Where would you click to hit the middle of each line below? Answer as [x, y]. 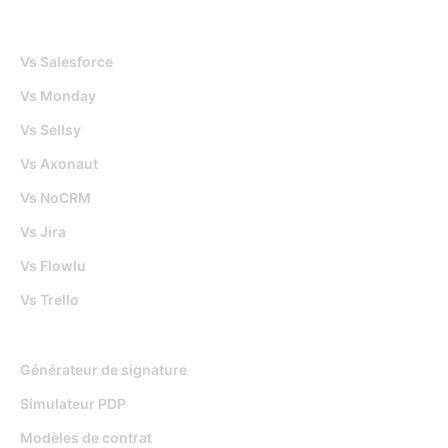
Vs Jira [43, 232]
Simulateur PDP [73, 404]
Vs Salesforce [66, 62]
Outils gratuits [66, 328]
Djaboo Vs [52, 20]
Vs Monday [58, 96]
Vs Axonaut [59, 164]
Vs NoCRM [55, 198]
